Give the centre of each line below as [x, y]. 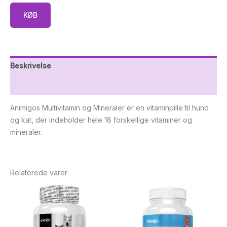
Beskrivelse [31, 65]
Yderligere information [50, 85]
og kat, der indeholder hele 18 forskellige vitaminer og [101, 120]
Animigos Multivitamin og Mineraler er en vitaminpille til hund [109, 107]
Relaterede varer [39, 172]
